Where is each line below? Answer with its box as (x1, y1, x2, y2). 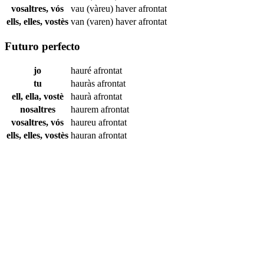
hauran (71, 130, 98, 141)
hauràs (71, 78, 97, 89)
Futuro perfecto (5, 39, 80, 52)
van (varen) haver (71, 16, 138, 27)
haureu (71, 117, 98, 128)
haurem (71, 104, 101, 115)
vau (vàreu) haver (71, 3, 138, 14)
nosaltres (19, 104, 55, 115)
